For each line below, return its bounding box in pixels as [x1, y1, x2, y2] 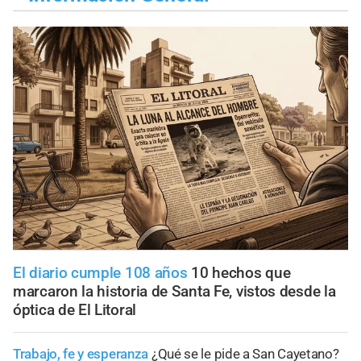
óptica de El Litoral [13, 301, 136, 320]
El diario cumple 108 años [13, 263, 188, 283]
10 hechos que [191, 263, 291, 283]
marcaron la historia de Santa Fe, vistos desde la [13, 282, 336, 301]
